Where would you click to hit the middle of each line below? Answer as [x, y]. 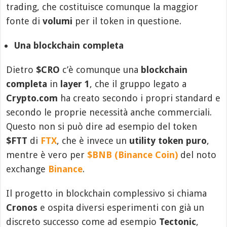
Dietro [21, 70]
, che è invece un [93, 141]
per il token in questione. [127, 21]
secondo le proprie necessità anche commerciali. [109, 112]
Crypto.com [32, 98]
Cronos [22, 207]
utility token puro [168, 141]
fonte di [25, 21]
